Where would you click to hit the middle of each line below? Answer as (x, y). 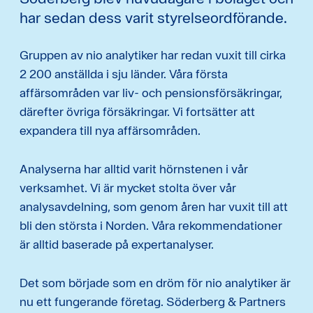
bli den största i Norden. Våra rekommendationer (151, 226)
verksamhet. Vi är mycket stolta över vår (128, 188)
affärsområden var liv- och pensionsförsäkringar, (151, 93)
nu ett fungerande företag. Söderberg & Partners (153, 302)
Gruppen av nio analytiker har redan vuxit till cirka (153, 55)
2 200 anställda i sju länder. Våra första (124, 74)
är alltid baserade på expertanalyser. (117, 245)
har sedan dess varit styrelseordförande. (153, 18)
